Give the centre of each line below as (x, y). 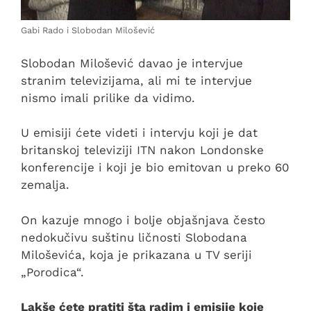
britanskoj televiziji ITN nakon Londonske (142, 150)
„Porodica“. (52, 272)
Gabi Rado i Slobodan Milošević (88, 31)
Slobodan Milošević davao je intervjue (132, 63)
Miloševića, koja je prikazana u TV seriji (136, 254)
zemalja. (45, 185)
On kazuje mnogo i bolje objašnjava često (143, 220)
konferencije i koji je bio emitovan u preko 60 (155, 168)
